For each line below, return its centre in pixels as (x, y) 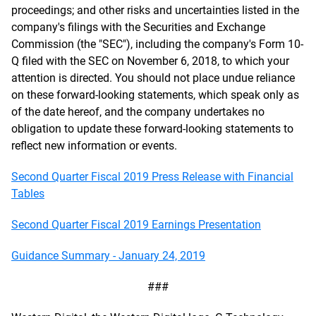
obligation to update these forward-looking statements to (152, 129)
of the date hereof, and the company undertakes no (138, 112)
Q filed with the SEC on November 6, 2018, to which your (150, 61)
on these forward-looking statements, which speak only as (155, 95)
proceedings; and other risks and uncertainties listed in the (155, 10)
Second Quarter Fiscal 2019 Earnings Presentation (136, 225)
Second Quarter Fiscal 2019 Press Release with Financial (152, 177)
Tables (28, 194)
